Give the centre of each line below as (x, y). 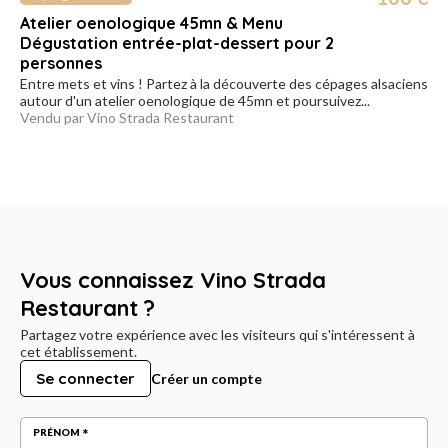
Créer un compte (206, 378)
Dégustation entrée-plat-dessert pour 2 (177, 42)
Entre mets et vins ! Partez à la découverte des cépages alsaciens (224, 83)
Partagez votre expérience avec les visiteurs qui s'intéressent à (217, 334)
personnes (61, 62)
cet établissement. (78, 351)
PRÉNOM (56, 431)
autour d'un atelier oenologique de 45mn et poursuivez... (195, 100)
